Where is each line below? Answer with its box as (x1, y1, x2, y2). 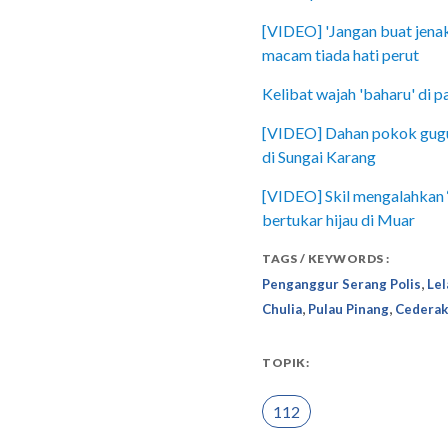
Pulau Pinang (308, 301, 389, 318)
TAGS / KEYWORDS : (262, 251, 390, 267)
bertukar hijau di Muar (262, 210, 415, 230)
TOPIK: (262, 355, 309, 371)
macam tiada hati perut (262, 45, 419, 65)
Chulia (262, 301, 302, 318)
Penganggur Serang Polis (262, 276, 421, 293)
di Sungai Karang (262, 147, 376, 167)
